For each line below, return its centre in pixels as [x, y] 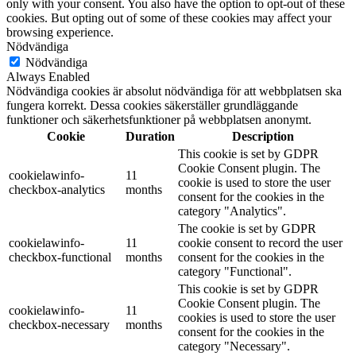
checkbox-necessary [59, 325]
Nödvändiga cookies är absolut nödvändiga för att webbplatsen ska [174, 91]
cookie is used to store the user [254, 183]
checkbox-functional [60, 257]
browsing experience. [60, 33]
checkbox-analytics [57, 190]
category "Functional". [235, 272]
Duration [150, 137]
